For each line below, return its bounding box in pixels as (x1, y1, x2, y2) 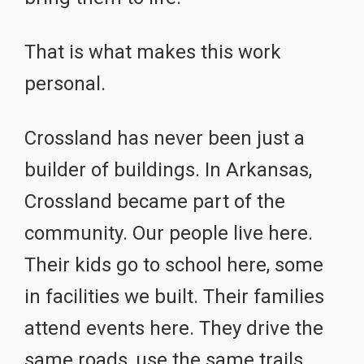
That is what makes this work (24, 40, 281, 63)
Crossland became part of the (24, 189, 285, 213)
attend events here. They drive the (24, 316, 323, 340)
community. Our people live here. (24, 221, 313, 245)
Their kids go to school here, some (24, 253, 323, 276)
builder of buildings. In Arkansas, (24, 158, 312, 181)
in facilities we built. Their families (24, 284, 324, 308)
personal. (24, 71, 106, 95)
